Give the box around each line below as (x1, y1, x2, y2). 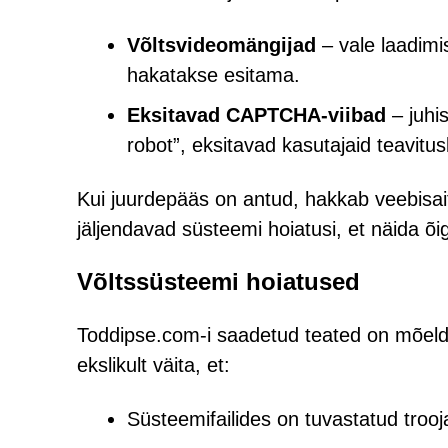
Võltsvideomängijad (127, 34, 316, 56)
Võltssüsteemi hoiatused (77, 268, 360, 295)
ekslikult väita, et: (77, 354, 230, 376)
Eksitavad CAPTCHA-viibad (127, 104, 386, 126)
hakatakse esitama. (127, 64, 300, 86)
